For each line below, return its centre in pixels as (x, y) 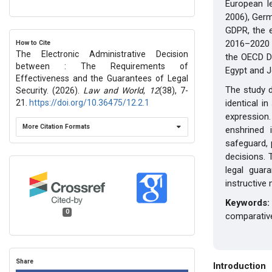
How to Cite (33, 43)
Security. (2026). (50, 90)
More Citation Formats (56, 127)
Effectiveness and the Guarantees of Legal (102, 78)
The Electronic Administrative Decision (102, 54)
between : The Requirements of (102, 66)
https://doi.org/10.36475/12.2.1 (89, 103)
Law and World (114, 90)
